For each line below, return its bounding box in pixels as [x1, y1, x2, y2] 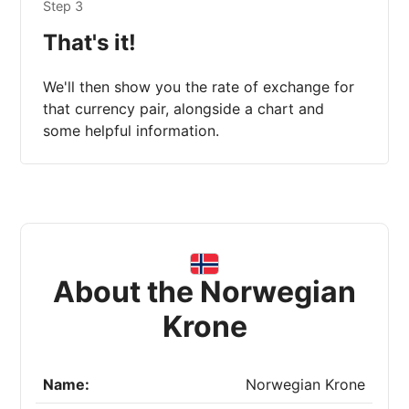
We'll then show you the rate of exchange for [43, 78, 355, 97]
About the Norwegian [53, 274, 356, 310]
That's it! [43, 29, 137, 57]
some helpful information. [43, 121, 220, 141]
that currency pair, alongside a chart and [43, 100, 325, 119]
